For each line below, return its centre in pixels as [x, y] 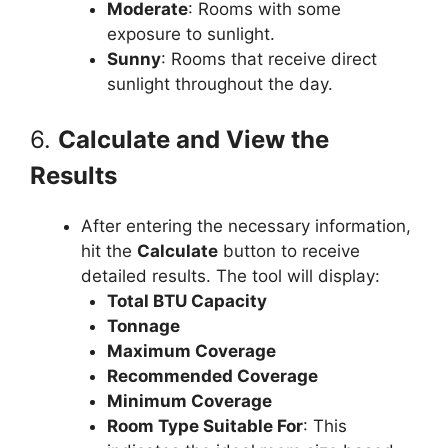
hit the [109, 251]
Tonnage [143, 326]
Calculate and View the [193, 140]
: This [324, 426]
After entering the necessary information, [246, 226]
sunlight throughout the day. [219, 83]
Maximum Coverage [191, 351]
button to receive [289, 251]
